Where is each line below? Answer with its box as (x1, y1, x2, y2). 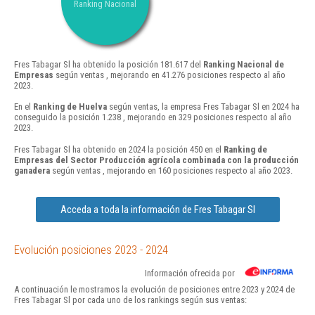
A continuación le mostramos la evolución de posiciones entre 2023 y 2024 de (14, 283, 295, 295)
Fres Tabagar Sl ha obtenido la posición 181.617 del (14, 59, 203, 70)
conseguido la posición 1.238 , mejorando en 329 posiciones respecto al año (14, 112, 292, 123)
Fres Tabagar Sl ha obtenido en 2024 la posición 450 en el (14, 143, 224, 155)
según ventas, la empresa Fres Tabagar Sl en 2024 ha (107, 101, 300, 112)
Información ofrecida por (145, 267, 235, 278)
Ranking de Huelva (33, 101, 107, 112)
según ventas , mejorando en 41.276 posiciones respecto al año (53, 70, 285, 81)
